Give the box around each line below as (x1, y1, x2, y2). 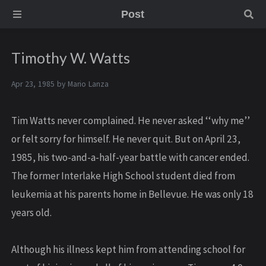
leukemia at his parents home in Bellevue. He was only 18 (11, 188, 254, 201)
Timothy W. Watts (11, 49, 130, 67)
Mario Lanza (68, 79, 109, 90)
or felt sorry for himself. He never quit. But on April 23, (11, 132, 240, 146)
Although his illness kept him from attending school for (11, 243, 245, 256)
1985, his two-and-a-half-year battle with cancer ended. (11, 151, 249, 164)
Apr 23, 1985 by (11, 79, 68, 90)
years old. (11, 206, 52, 220)
